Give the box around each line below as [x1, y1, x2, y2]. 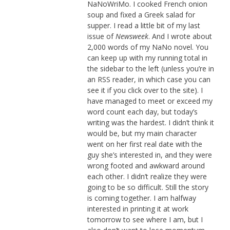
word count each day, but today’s [87, 106, 198, 117]
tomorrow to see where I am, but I [87, 214, 203, 224]
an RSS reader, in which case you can [87, 74, 210, 84]
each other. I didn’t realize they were [87, 171, 207, 181]
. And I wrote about [148, 31, 212, 41]
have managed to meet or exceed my [87, 95, 213, 106]
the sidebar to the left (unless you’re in [87, 63, 214, 73]
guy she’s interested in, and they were [87, 149, 212, 160]
